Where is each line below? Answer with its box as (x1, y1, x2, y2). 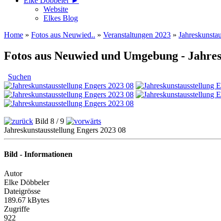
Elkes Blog (43, 13, 78, 22)
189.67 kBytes (4, 196, 49, 205)
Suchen (8, 72, 31, 81)
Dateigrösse (4, 187, 40, 196)
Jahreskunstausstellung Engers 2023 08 (4, 125, 126, 134)
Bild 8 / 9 (33, 116, 66, 125)
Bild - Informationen (4, 149, 73, 158)
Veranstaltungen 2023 (103, 30, 171, 39)
